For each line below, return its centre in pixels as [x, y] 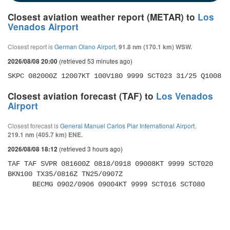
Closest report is [31, 46]
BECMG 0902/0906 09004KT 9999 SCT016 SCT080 [119, 184]
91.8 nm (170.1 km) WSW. [155, 47]
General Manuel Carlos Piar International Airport [127, 126]
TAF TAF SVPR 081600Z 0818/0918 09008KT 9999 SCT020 [110, 164]
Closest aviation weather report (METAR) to [103, 17]
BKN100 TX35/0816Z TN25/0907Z [67, 174]
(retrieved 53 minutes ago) [95, 61]
